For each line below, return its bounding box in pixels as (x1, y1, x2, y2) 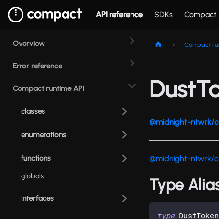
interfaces (21, 194, 54, 203)
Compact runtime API (13, 84, 84, 93)
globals (21, 172, 44, 181)
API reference (95, 9, 143, 19)
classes (21, 107, 45, 116)
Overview (13, 39, 45, 48)
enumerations (21, 131, 66, 139)
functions (21, 154, 51, 163)
